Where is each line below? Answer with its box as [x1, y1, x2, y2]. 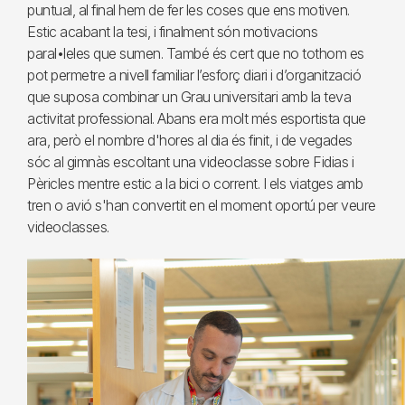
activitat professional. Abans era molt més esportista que [27, 109, 366, 128]
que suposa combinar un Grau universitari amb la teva [27, 88, 351, 107]
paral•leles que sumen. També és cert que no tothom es [27, 44, 364, 63]
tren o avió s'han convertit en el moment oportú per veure [27, 196, 376, 215]
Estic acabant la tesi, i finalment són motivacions [27, 23, 317, 42]
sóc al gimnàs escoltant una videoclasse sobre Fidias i [27, 153, 353, 172]
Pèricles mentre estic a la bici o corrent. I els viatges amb [27, 174, 363, 193]
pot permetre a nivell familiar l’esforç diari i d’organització [27, 66, 361, 85]
